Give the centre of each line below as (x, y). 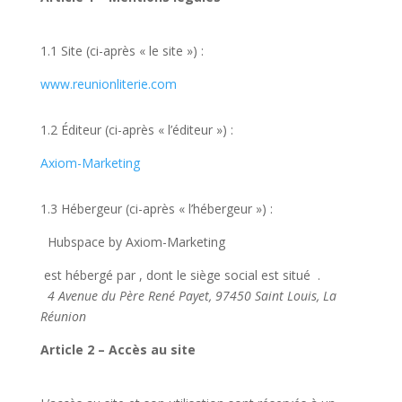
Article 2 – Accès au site (118, 350)
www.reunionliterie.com (108, 84)
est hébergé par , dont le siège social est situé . (180, 275)
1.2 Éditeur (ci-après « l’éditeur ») (133, 130)
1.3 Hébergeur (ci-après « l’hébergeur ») (153, 209)
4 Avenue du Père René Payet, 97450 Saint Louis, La (192, 296)
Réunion (63, 316)
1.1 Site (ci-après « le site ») (118, 51)
